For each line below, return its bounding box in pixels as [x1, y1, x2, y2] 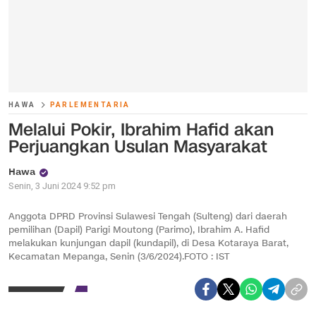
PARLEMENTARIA [49, 101, 130, 109]
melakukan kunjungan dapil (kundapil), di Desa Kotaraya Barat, [8, 237, 288, 250]
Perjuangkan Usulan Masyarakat [8, 135, 267, 159]
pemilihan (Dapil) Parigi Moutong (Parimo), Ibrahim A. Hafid [8, 224, 269, 236]
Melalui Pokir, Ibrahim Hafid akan [8, 118, 274, 142]
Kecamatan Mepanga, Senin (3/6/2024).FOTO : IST [8, 250, 229, 263]
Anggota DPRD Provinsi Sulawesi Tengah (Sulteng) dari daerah [8, 210, 287, 223]
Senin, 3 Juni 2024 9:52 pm [8, 181, 116, 191]
